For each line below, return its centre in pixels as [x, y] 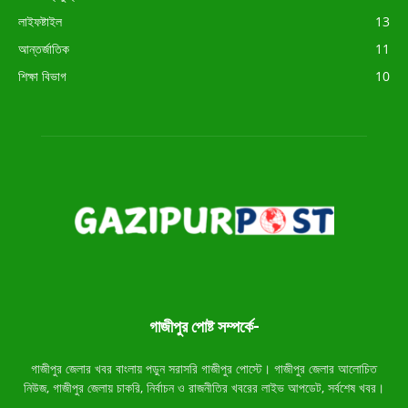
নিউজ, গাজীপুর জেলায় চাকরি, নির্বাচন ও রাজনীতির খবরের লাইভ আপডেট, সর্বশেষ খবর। [204, 388]
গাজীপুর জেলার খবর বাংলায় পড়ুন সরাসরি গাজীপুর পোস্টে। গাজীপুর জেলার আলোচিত [204, 369]
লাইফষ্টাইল [40, 21]
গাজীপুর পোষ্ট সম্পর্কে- [204, 327]
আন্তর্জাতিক [44, 48]
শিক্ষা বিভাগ [42, 76]
